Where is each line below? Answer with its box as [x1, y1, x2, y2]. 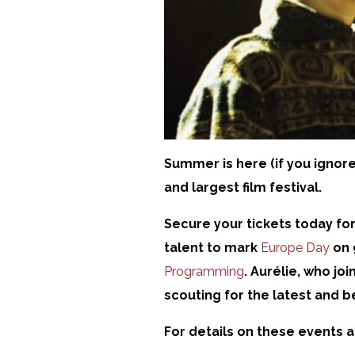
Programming [164, 263, 244, 279]
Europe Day [261, 239, 330, 255]
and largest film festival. [164, 179, 322, 195]
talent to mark [164, 239, 261, 255]
